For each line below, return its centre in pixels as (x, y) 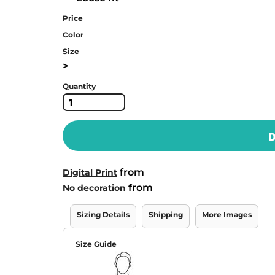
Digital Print (90, 172)
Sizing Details (103, 215)
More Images (227, 215)
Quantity (79, 86)
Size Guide (96, 244)
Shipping (166, 215)
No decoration (94, 188)
